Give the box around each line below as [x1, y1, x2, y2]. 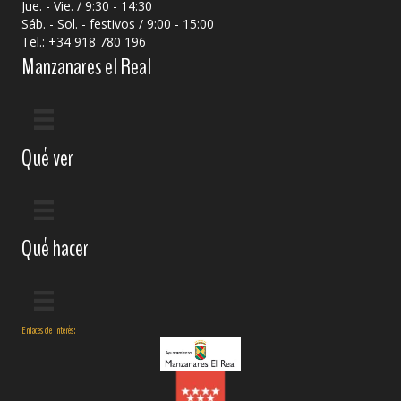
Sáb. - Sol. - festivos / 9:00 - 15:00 [21, 15, 221, 33]
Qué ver [21, 141, 73, 174]
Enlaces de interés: [21, 323, 75, 338]
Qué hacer [21, 233, 89, 265]
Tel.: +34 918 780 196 [21, 33, 146, 51]
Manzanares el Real [21, 51, 151, 83]
